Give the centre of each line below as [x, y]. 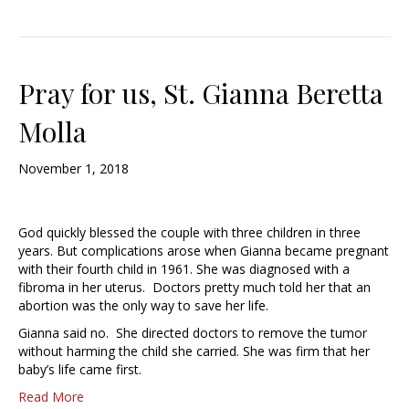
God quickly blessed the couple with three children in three [189, 233]
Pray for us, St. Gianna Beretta [201, 94]
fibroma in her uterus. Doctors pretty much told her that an [194, 288]
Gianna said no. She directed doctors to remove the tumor [193, 333]
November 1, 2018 [73, 169]
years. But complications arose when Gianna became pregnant [204, 251]
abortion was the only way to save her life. [143, 306]
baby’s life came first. [80, 370]
